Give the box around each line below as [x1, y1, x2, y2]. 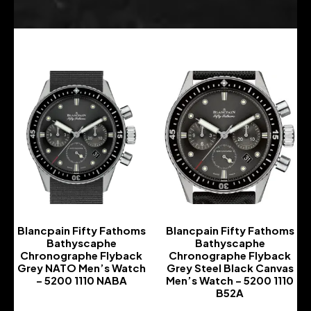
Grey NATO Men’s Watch [17, 260, 146, 274]
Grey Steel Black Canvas [166, 260, 294, 274]
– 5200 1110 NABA [35, 273, 127, 287]
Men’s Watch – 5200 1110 [166, 273, 294, 287]
